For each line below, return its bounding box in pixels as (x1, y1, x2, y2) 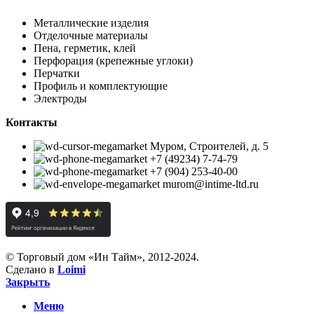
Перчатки (34, 67, 80, 79)
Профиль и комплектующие (34, 79, 168, 92)
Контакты (6, 116, 57, 128)
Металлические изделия (34, 16, 149, 29)
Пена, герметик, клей (34, 41, 136, 54)
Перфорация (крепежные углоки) (34, 54, 193, 67)
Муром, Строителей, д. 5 (150, 139, 268, 152)
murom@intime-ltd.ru (163, 177, 259, 190)
